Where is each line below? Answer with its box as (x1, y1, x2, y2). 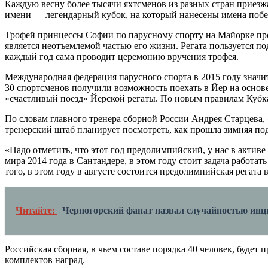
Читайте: (16, 205, 57, 216)
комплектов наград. (5, 255, 85, 266)
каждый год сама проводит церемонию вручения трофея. (5, 51, 239, 62)
